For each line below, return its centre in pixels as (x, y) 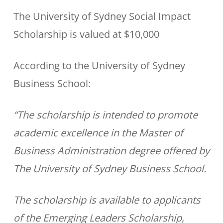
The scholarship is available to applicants (107, 200)
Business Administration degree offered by (111, 151)
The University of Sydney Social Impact (102, 16)
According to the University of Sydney (99, 65)
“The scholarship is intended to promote (105, 115)
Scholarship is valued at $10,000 (86, 34)
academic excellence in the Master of (98, 133)
